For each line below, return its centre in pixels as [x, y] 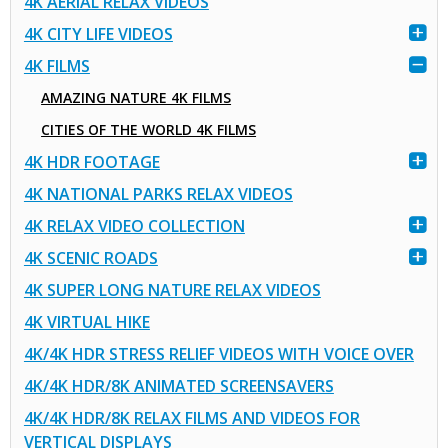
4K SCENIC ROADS [90, 258]
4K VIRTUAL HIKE [86, 322]
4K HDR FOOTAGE [91, 162]
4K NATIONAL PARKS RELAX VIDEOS [158, 194]
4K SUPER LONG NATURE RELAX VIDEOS [172, 290]
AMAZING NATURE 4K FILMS [136, 98]
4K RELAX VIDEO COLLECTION [134, 226]
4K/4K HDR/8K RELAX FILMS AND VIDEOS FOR [191, 418]
